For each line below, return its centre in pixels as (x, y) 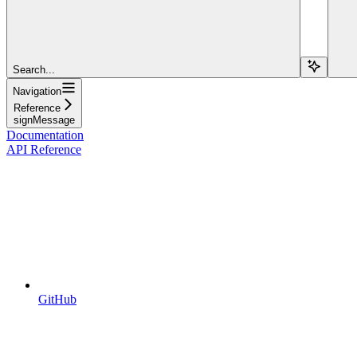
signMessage (44, 120)
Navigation (37, 91)
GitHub (57, 299)
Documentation (45, 135)
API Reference (44, 149)
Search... (34, 69)
